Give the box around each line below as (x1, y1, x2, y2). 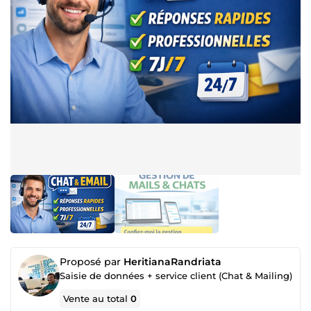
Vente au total (63, 293, 131, 304)
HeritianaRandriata (124, 255, 221, 268)
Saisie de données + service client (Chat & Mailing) (60, 270, 292, 281)
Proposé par (60, 255, 124, 268)
